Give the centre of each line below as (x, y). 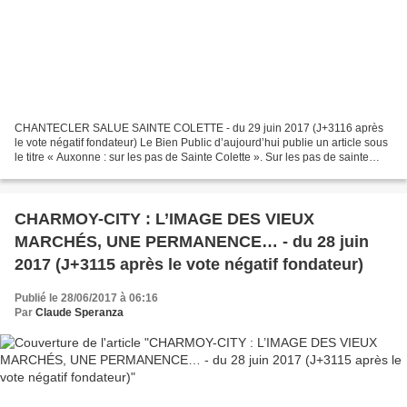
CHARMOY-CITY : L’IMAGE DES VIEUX (164, 219)
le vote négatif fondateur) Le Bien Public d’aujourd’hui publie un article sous (201, 143)
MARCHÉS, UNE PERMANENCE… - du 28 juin (192, 242)
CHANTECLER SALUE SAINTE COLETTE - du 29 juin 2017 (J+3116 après (199, 129)
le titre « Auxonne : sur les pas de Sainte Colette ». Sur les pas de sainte (192, 158)
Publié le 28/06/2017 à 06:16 (86, 298)
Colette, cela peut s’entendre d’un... (102, 172)
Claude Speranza (79, 313)
